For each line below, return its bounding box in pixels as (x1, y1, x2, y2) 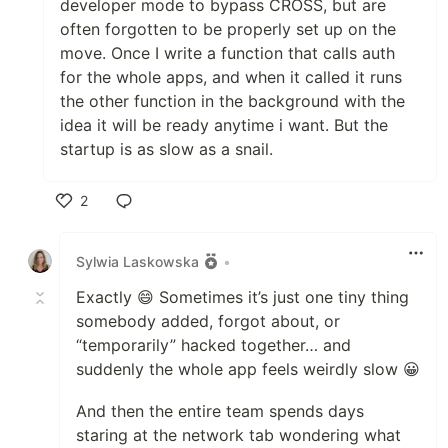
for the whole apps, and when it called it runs (60, 67, 402, 88)
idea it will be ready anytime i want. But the (60, 115, 388, 136)
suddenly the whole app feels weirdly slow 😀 (76, 359, 420, 380)
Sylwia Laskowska (76, 252, 199, 270)
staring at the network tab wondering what (76, 425, 401, 446)
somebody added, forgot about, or (76, 311, 340, 332)
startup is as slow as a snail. (60, 139, 273, 160)
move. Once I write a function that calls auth (60, 43, 395, 64)
